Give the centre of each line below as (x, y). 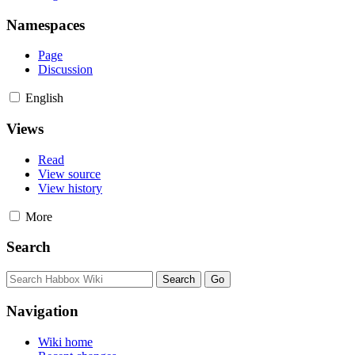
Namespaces (46, 25)
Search (29, 247)
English (44, 98)
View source (69, 174)
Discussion (65, 70)
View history (70, 188)
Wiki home (65, 342)
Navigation (42, 311)
